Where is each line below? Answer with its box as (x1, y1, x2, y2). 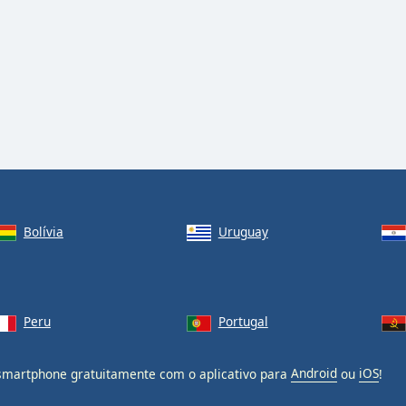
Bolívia (23, 222, 63, 240)
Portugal (217, 313, 268, 331)
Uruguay (217, 222, 268, 240)
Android (291, 364, 337, 382)
